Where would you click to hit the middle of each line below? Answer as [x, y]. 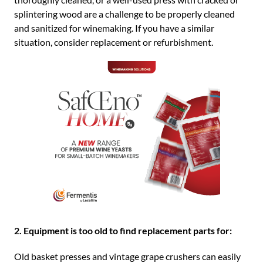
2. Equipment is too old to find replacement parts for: [123, 230]
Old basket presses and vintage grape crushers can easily [127, 256]
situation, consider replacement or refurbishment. [114, 42]
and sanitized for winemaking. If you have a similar [114, 28]
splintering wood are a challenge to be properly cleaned [124, 14]
